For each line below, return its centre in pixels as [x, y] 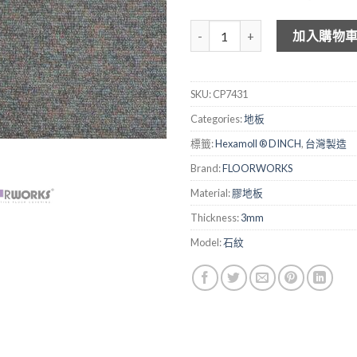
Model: [207, 243]
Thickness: [216, 218]
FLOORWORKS [257, 169]
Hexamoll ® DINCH [258, 144]
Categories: [217, 119]
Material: [211, 193]
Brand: [206, 169]
